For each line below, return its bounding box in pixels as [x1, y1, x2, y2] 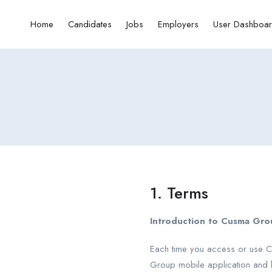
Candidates [68, 18, 112, 31]
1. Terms [150, 182, 208, 205]
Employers [158, 18, 199, 31]
